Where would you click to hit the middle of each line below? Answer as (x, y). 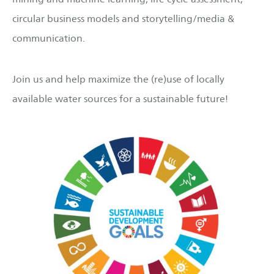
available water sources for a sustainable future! (120, 98)
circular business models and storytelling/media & (123, 18)
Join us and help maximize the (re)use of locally (118, 79)
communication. (49, 38)
